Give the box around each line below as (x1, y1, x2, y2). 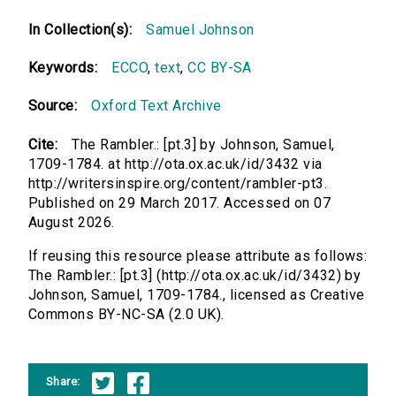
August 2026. (28, 214, 115, 232)
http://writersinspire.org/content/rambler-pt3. (28, 175, 328, 193)
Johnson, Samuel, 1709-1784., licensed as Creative (28, 286, 365, 304)
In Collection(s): (28, 21, 133, 39)
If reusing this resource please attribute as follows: (28, 247, 368, 265)
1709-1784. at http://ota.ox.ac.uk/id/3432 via (28, 156, 323, 173)
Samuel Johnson (146, 21, 255, 39)
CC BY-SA (187, 59, 252, 77)
